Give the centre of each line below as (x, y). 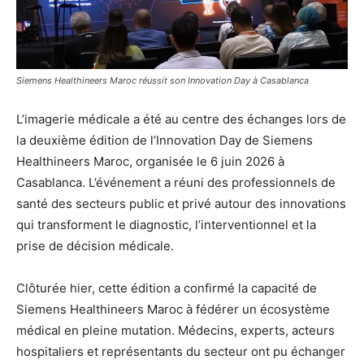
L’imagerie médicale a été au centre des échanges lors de (181, 119)
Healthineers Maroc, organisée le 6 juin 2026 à (150, 162)
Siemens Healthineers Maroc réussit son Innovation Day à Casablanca (162, 81)
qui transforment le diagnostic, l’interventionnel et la (166, 225)
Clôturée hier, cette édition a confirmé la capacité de (167, 288)
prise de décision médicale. (95, 246)
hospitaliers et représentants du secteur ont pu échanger (181, 352)
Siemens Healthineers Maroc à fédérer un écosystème (173, 310)
